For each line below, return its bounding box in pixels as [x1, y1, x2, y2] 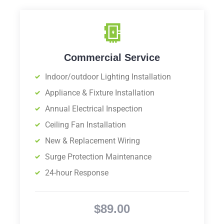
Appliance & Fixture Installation [45, 88, 154, 98]
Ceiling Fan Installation [45, 120, 126, 130]
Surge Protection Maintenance [45, 152, 151, 162]
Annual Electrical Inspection [45, 104, 142, 114]
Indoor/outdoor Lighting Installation [45, 72, 171, 82]
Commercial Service [64, 52, 160, 63]
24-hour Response [45, 168, 108, 178]
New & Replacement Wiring [45, 136, 140, 146]
